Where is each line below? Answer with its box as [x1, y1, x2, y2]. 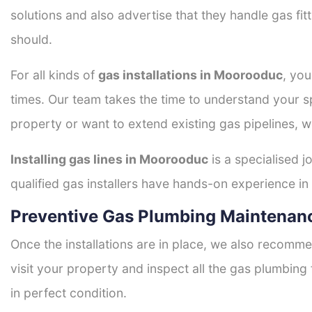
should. [10, 32, 52, 47]
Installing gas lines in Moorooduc [10, 152, 208, 167]
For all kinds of [10, 68, 98, 83]
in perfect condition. [10, 286, 127, 301]
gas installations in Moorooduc [98, 68, 283, 83]
